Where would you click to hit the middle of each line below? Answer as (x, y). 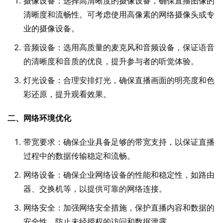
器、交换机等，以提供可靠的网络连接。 (95, 189)
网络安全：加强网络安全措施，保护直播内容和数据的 (119, 208)
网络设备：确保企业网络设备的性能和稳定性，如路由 (119, 175)
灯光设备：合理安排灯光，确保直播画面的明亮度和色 (119, 80)
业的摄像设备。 (51, 29)
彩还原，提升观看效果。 (67, 94)
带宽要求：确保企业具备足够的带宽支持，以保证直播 (119, 142)
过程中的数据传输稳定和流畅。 (79, 156)
